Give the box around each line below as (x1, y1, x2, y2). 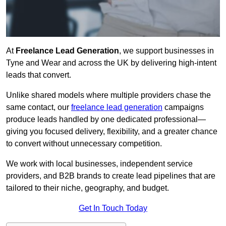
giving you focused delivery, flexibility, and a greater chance (6, 127, 217, 136)
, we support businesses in (119, 46, 214, 55)
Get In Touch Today (79, 204, 147, 213)
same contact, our (6, 103, 71, 112)
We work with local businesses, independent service (6, 159, 193, 168)
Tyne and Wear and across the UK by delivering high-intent (6, 59, 216, 68)
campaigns (162, 103, 204, 112)
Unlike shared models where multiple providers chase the (6, 91, 211, 100)
